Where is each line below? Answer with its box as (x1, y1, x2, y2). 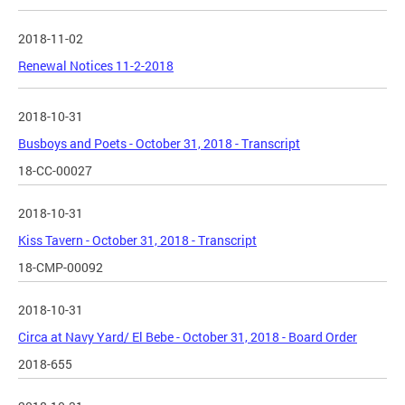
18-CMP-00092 (18, 259, 103, 277)
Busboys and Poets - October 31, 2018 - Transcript (18, 135, 300, 153)
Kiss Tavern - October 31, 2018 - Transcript (18, 231, 257, 250)
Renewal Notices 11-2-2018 (18, 57, 174, 75)
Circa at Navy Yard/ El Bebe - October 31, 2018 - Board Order (18, 328, 357, 346)
